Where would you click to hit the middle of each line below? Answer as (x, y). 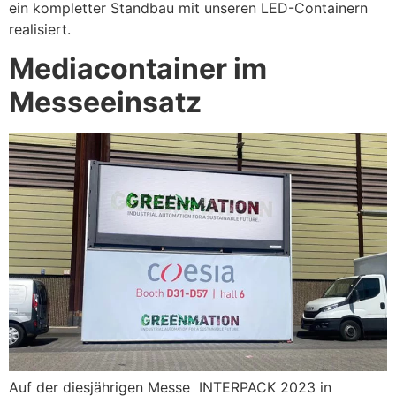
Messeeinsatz (105, 103)
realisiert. (40, 30)
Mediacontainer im (138, 69)
